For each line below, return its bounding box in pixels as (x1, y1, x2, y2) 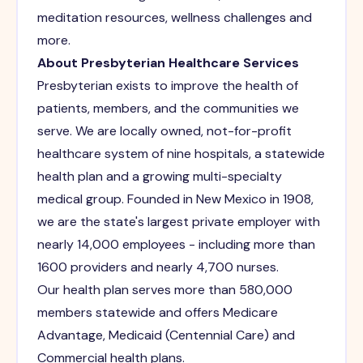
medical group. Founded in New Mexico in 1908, (36, 190, 314, 208)
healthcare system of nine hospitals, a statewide (36, 145, 325, 163)
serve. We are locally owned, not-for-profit (36, 122, 292, 140)
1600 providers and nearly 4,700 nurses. (36, 258, 279, 276)
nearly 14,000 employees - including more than (36, 236, 315, 254)
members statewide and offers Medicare (36, 304, 278, 322)
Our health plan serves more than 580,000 (36, 281, 293, 299)
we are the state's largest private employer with (36, 213, 320, 231)
